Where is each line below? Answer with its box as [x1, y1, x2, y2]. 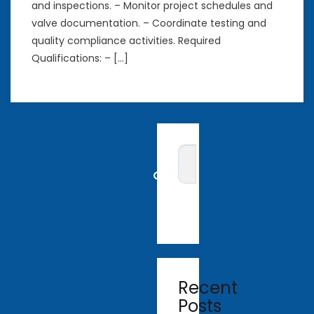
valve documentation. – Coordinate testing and [32, 16, 266, 31]
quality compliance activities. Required [32, 34, 221, 48]
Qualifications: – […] [32, 51, 128, 66]
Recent [178, 276, 238, 300]
